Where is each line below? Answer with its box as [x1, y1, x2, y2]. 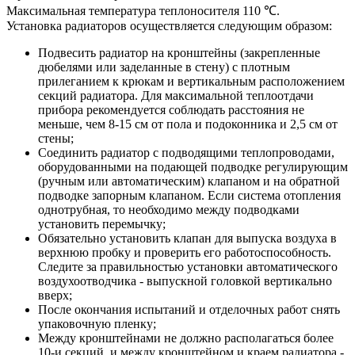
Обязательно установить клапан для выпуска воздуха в [38, 231, 337, 245]
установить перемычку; [38, 216, 166, 231]
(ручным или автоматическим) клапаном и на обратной [38, 174, 340, 188]
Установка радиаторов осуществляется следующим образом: [6, 18, 332, 32]
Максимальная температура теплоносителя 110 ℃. [6, 3, 280, 17]
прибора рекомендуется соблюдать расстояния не [38, 102, 304, 116]
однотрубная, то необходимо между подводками [38, 202, 300, 216]
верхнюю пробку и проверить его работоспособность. [38, 245, 331, 259]
